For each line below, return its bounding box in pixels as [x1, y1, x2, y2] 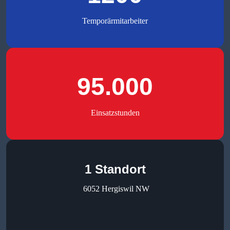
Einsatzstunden [90, 108, 140, 118]
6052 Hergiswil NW [81, 184, 149, 194]
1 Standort [84, 162, 146, 177]
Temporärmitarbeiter [82, 16, 148, 26]
